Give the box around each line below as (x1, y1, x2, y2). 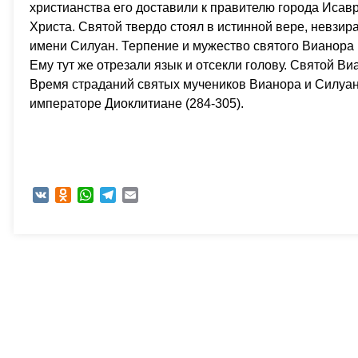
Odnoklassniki (71, 189, 141, 201)
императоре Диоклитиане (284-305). (30, 97, 244, 110)
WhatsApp (93, 189, 145, 201)
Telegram (116, 189, 163, 201)
